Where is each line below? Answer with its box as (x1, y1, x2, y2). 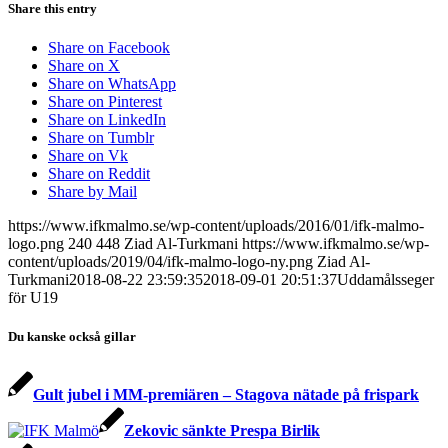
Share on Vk (48, 147, 128, 165)
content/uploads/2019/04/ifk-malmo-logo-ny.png (8, 253, 313, 271)
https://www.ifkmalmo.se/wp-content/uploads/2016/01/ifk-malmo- (8, 217, 424, 235)
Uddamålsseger (337, 271, 434, 289)
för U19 (8, 289, 58, 307)
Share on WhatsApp (48, 75, 176, 93)
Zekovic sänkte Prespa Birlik (124, 421, 320, 439)
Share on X (48, 57, 120, 75)
